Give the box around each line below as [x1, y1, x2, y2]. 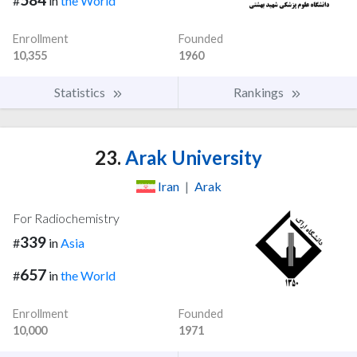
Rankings [233, 84, 286, 100]
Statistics [54, 84, 108, 100]
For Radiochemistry [13, 210, 120, 226]
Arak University [121, 146, 262, 170]
